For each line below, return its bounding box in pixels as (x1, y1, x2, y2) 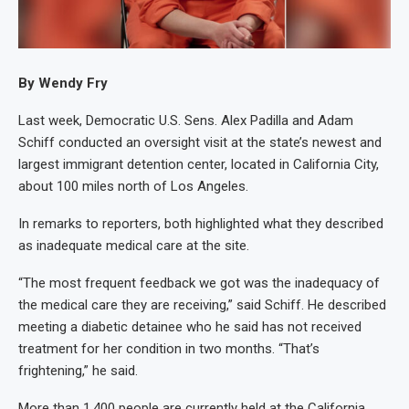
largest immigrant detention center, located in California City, (18, 155, 379, 173)
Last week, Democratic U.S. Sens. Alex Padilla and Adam (18, 111, 353, 129)
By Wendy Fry (18, 74, 108, 91)
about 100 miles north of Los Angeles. (18, 177, 248, 194)
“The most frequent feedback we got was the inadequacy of (18, 274, 380, 291)
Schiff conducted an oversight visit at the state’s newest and (18, 133, 382, 151)
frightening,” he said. (18, 362, 138, 379)
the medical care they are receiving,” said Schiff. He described (18, 296, 386, 313)
